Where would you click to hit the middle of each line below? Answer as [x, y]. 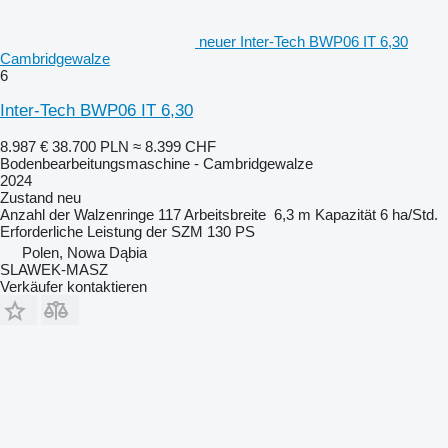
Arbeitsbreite [225, 214]
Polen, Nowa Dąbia [84, 252]
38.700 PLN [90, 146]
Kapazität [345, 214]
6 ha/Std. [409, 214]
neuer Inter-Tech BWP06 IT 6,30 [303, 41]
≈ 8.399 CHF [174, 146]
